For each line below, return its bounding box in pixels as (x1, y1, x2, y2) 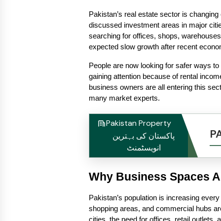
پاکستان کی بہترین (112, 131, 175, 141)
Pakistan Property (106, 118, 171, 128)
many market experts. (89, 94, 160, 102)
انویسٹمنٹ (126, 143, 161, 153)
